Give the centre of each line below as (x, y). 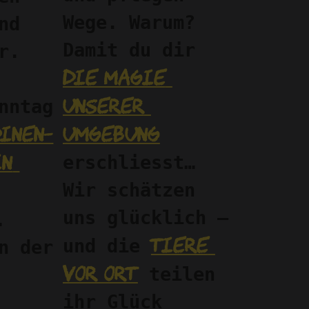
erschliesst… (129, 162)
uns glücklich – (145, 217)
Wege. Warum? (129, 22)
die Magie (114, 77)
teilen (176, 274)
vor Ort (100, 273)
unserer (103, 106)
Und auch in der (59, 247)
